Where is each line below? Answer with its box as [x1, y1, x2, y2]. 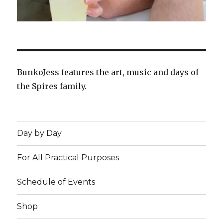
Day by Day [17, 128, 62, 138]
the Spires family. [17, 81, 87, 91]
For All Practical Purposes [17, 153, 119, 163]
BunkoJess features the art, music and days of [17, 67, 199, 77]
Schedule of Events [17, 177, 96, 187]
